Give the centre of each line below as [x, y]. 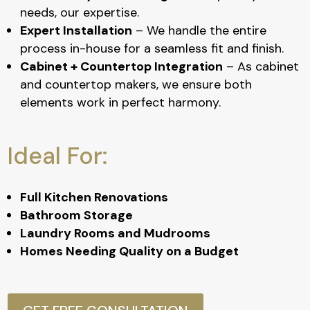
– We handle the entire [200, 31]
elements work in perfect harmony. [121, 103]
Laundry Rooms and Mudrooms [116, 234]
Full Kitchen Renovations [94, 198]
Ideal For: [58, 156]
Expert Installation [76, 31]
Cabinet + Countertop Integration [122, 67]
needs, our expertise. [80, 13]
